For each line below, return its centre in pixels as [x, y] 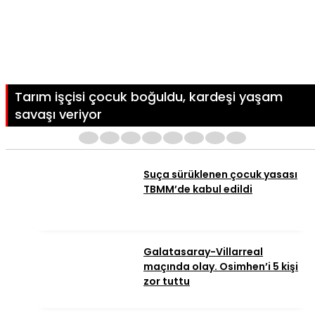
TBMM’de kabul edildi [198, 189]
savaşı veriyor [58, 115]
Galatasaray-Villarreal [203, 252]
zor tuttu [167, 282]
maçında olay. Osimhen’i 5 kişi [221, 267]
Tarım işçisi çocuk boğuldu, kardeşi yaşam [149, 97]
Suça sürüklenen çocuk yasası [220, 175]
